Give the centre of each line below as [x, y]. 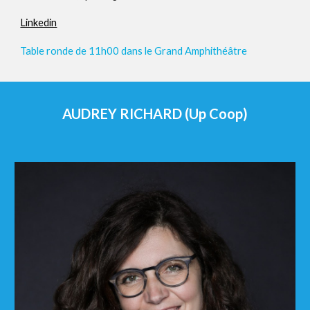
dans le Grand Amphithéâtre [184, 51]
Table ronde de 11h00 [71, 51]
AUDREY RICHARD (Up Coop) [155, 113]
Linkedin [39, 23]
